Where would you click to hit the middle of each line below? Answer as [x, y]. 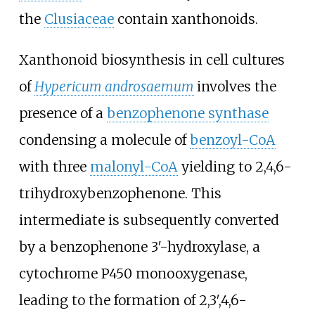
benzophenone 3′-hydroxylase [148, 246]
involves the [236, 86]
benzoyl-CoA [232, 140]
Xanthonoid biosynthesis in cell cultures [152, 59]
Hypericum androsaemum [114, 86]
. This [203, 193]
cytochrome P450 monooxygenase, [133, 273]
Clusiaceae [79, 19]
